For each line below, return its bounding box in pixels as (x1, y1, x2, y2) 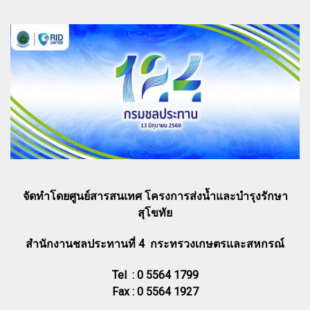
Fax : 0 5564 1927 (111, 284, 199, 298)
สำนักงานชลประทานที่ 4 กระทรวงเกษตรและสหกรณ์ (26, 237, 284, 250)
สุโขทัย (138, 206, 172, 219)
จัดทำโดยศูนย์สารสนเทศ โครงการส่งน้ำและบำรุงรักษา (22, 189, 288, 203)
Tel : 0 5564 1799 (111, 268, 199, 282)
